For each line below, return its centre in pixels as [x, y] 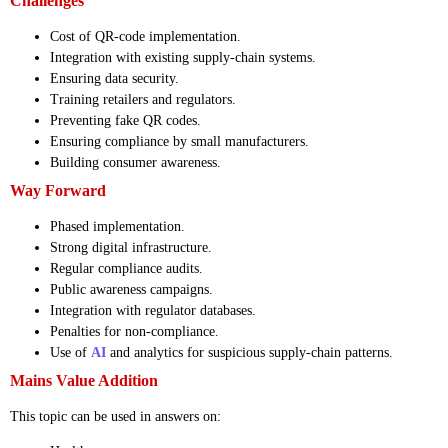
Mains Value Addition [84, 380]
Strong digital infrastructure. [131, 247]
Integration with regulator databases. [153, 310]
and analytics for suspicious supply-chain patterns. [249, 352]
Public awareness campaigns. [131, 289]
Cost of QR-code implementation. [145, 36]
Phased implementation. [117, 226]
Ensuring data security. [114, 78]
